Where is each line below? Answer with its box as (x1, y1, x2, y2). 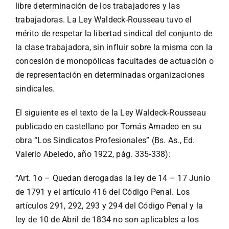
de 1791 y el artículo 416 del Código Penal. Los (15, 187, 190, 197)
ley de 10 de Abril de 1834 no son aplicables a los (15, 215, 199, 225)
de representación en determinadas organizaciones (15, 70, 205, 80)
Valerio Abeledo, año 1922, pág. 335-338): (15, 149, 171, 159)
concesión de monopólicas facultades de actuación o (15, 56, 214, 66)
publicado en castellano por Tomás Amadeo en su (15, 122, 202, 132)
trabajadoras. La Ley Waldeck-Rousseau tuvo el (15, 15, 192, 25)
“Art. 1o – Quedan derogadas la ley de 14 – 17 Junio (15, 173, 211, 184)
